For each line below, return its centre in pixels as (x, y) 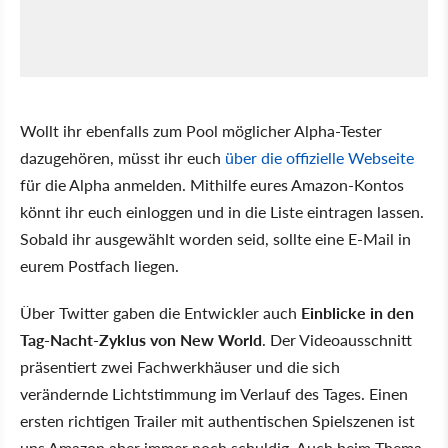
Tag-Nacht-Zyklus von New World (141, 339)
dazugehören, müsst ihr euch (122, 157)
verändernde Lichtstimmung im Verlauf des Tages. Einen (214, 393)
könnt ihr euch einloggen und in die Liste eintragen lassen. (222, 211)
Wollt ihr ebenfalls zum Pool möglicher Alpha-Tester (201, 130)
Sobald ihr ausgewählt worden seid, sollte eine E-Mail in (215, 238)
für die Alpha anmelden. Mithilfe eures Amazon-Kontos (212, 184)
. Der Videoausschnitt (337, 339)
